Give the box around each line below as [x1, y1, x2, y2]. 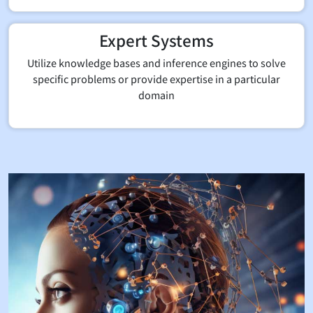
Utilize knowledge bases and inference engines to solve [27, 54, 286, 70]
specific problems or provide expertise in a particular [33, 71, 280, 86]
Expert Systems [99, 28, 214, 51]
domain [138, 87, 175, 102]
